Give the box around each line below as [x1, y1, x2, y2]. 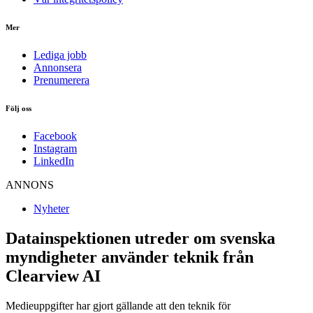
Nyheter [34, 202, 69, 214]
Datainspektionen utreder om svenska [6, 228, 275, 247]
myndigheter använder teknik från [6, 247, 254, 266]
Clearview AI [6, 266, 101, 285]
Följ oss [6, 103, 31, 112]
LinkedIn [34, 154, 74, 167]
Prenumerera [34, 73, 89, 86]
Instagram [34, 142, 77, 154]
